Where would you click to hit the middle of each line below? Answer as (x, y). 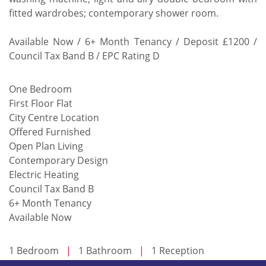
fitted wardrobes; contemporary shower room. (114, 13)
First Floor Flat (41, 103)
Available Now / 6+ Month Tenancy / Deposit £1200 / (133, 41)
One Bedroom (40, 89)
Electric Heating (44, 174)
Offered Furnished (50, 132)
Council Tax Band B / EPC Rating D (84, 56)
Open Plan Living (46, 146)
